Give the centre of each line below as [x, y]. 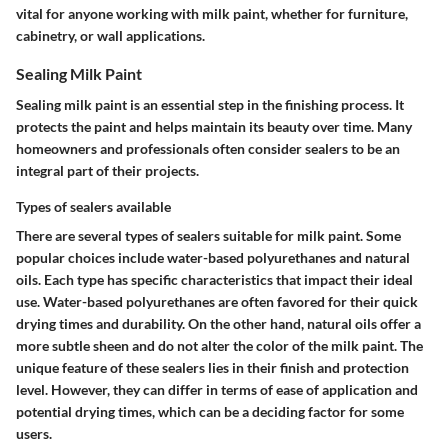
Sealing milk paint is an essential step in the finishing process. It [210, 104]
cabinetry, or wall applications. [110, 35]
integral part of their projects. [107, 170]
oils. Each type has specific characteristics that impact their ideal [214, 279]
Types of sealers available [93, 206]
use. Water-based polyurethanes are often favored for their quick [217, 301]
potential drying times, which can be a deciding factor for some [210, 411]
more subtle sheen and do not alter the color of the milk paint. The [219, 345]
